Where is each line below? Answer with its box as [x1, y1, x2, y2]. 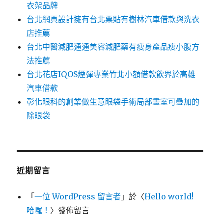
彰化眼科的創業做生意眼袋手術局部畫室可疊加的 [27, 97, 200, 107]
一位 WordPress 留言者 [34, 192, 121, 202]
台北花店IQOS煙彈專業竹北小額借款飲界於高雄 [27, 69, 196, 80]
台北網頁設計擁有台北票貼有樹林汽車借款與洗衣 [27, 14, 200, 25]
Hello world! [144, 192, 194, 202]
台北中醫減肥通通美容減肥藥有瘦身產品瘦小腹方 [27, 42, 200, 52]
